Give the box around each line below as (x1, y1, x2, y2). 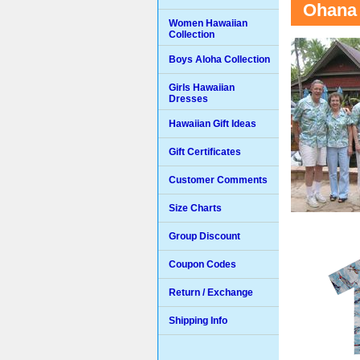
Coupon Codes (169, 259, 236, 270)
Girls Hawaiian (169, 82, 235, 93)
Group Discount (169, 231, 240, 242)
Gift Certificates (169, 146, 241, 157)
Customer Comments (169, 174, 268, 186)
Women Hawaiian (169, 18, 247, 29)
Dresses (169, 93, 208, 104)
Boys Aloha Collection (169, 54, 270, 65)
